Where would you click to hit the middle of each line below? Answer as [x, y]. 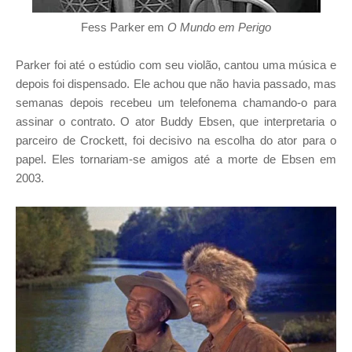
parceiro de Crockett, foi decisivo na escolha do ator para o [176, 141]
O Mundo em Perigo [219, 27]
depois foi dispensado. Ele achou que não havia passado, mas [176, 84]
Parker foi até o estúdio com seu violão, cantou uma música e [176, 65]
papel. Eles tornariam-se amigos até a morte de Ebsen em [176, 159]
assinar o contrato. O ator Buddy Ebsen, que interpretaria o [176, 122]
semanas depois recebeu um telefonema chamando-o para [176, 103]
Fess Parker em [124, 27]
